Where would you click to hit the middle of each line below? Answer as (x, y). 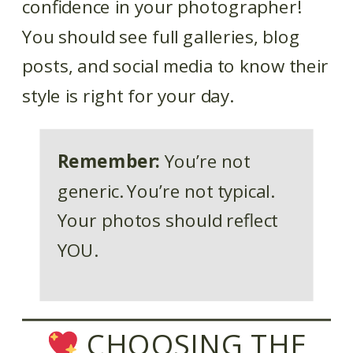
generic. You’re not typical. (165, 191)
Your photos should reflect (167, 221)
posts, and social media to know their (176, 66)
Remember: (108, 161)
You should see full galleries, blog (161, 36)
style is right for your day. (128, 96)
